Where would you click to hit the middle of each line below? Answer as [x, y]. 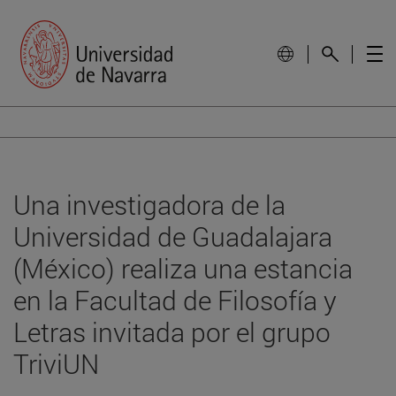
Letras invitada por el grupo [172, 331]
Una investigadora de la [149, 204]
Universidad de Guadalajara [173, 236]
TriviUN [56, 363]
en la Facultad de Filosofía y [175, 300]
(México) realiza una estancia [183, 268]
